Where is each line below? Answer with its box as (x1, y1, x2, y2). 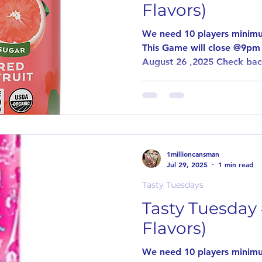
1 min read (218, 159, 254, 169)
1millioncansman (167, 149, 219, 159)
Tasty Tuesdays (142, 179, 204, 190)
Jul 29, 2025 (167, 159, 208, 169)
